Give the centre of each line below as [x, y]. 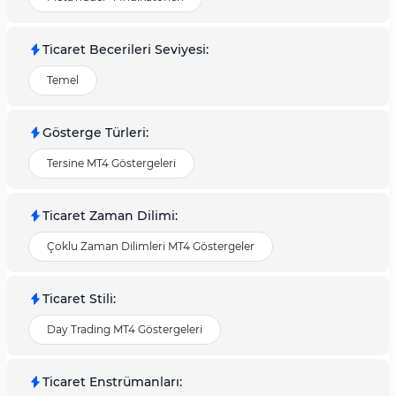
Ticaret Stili [78, 299]
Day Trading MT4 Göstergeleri [125, 329]
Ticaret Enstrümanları [111, 382]
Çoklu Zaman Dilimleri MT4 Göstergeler [151, 246]
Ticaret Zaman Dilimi [109, 216]
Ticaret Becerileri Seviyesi [124, 49]
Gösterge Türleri [94, 133]
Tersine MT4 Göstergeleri [111, 163]
